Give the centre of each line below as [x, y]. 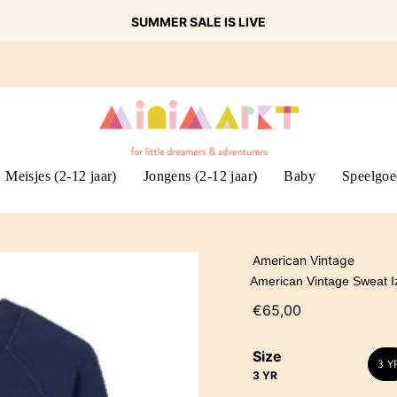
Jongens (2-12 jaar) [200, 175]
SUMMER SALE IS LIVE [198, 21]
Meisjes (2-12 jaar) [61, 175]
